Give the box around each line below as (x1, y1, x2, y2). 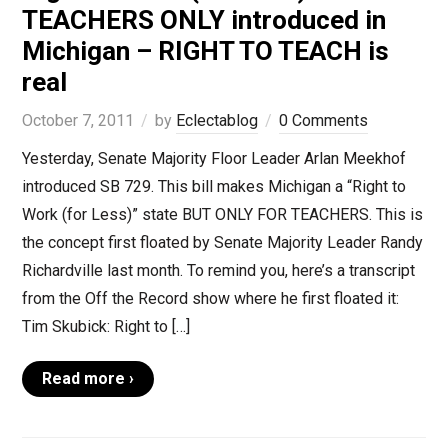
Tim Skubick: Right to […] (21, 317, 190, 337)
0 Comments (278, 111, 368, 131)
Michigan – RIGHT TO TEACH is (21, 36, 389, 67)
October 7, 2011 (21, 111, 134, 131)
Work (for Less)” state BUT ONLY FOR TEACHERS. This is (21, 205, 423, 225)
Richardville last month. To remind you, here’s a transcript (21, 261, 415, 281)
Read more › (41, 369, 134, 389)
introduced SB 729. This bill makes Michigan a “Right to (21, 177, 406, 197)
